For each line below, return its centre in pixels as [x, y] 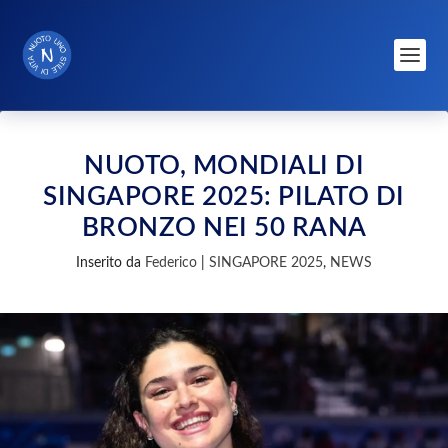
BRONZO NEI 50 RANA [224, 228]
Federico [171, 263]
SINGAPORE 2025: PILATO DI [224, 197]
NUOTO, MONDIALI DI [224, 166]
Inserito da [110, 263]
